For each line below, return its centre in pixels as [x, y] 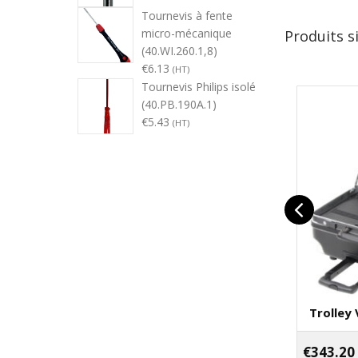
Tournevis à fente [187, 16]
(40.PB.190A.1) [179, 104]
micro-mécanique [187, 33]
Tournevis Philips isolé [199, 87]
